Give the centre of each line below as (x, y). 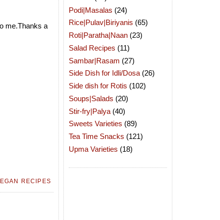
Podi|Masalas (91, 10)
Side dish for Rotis (98, 86)
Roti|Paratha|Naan (98, 35)
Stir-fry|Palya (90, 111)
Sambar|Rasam (94, 60)
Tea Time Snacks (96, 136)
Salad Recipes (92, 48)
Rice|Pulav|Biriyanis (101, 23)
